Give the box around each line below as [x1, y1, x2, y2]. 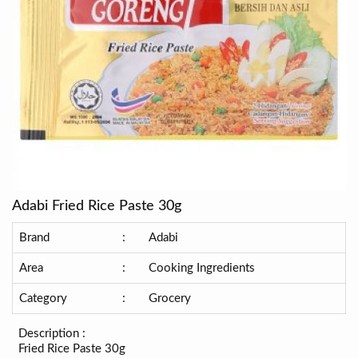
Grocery [149, 292, 191, 304]
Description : [18, 327, 86, 340]
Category [19, 292, 67, 304]
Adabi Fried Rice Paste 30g [12, 198, 181, 213]
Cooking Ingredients [149, 261, 255, 274]
